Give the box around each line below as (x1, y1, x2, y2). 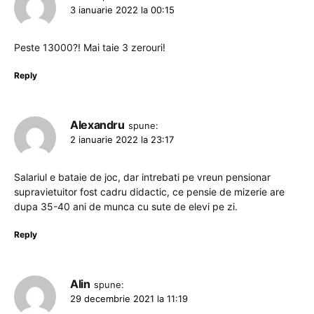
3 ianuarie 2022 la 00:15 (70, 4, 175, 15)
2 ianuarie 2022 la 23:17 (70, 133, 174, 145)
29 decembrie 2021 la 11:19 (70, 292, 188, 304)
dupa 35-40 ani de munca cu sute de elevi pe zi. (14, 200, 238, 212)
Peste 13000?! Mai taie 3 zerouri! (14, 41, 165, 53)
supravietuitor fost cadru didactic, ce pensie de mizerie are (14, 185, 285, 198)
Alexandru (70, 117, 125, 132)
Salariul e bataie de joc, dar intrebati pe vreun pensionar (14, 170, 271, 183)
